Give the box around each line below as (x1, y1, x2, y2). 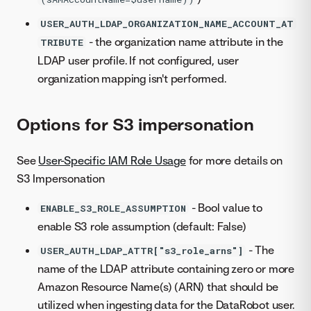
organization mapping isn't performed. (37, 72, 226, 86)
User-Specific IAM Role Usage (38, 153, 186, 167)
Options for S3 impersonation (17, 113, 254, 135)
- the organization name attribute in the (86, 35, 283, 49)
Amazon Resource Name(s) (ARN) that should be (37, 279, 279, 294)
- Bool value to (189, 200, 262, 215)
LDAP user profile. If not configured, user (37, 53, 239, 68)
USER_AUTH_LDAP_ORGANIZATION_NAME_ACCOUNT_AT (40, 17, 294, 31)
